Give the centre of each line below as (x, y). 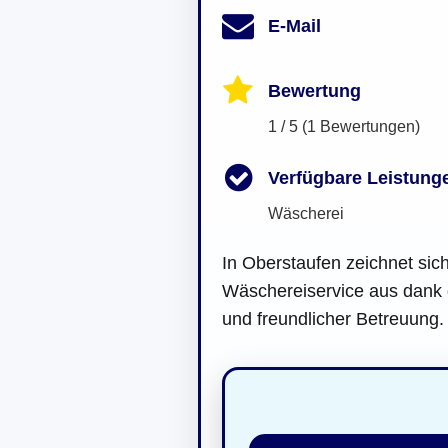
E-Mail (294, 26)
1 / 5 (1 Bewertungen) (344, 126)
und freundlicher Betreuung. (333, 318)
